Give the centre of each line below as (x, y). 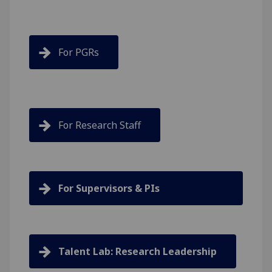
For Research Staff (100, 125)
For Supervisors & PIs (109, 188)
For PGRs (79, 52)
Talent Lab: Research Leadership (138, 251)
